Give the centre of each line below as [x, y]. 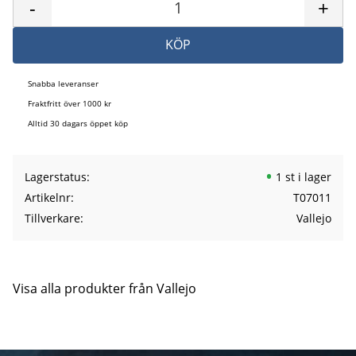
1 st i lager [303, 177]
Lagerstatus [56, 177]
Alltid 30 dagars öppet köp [78, 124]
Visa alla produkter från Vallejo [104, 289]
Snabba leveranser [63, 84]
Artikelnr [48, 198]
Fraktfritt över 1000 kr [70, 104]
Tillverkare [52, 219]
